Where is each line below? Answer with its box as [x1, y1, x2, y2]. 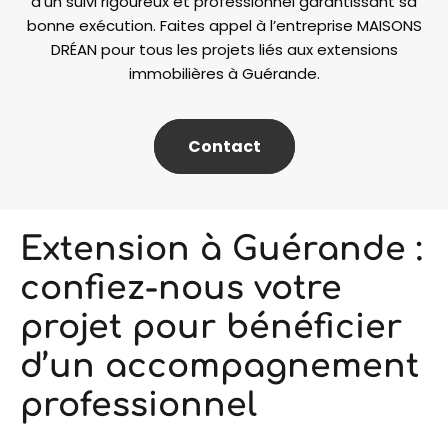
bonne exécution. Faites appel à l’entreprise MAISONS [26, 15, 422, 37]
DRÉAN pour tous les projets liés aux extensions [50, 39, 398, 61]
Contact [187, 135, 261, 159]
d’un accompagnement [20, 348, 419, 386]
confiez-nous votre [20, 270, 342, 308]
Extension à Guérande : [20, 231, 422, 269]
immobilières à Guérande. [128, 63, 320, 85]
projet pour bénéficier [20, 309, 402, 347]
